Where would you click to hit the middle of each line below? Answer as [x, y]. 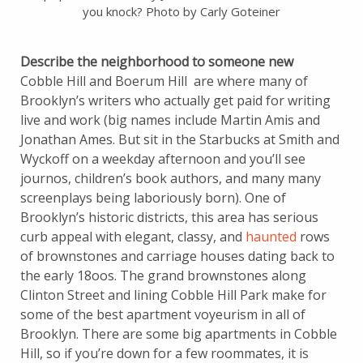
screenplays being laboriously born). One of [153, 197]
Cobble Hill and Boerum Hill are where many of [164, 81]
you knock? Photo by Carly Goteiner [181, 11]
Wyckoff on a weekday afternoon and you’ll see [163, 158]
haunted [271, 236]
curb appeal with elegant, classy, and [133, 236]
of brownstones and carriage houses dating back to [177, 256]
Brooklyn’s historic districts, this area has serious [169, 217]
